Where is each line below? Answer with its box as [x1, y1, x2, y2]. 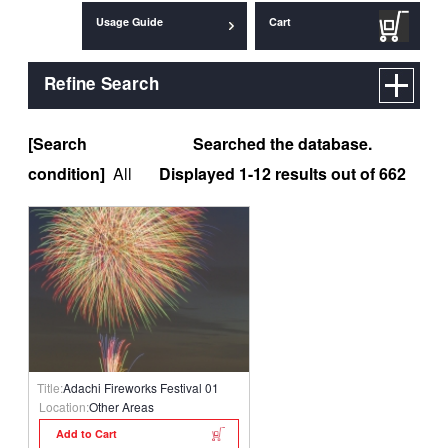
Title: [37, 379, 63, 397]
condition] [28, 161, 105, 185]
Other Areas [89, 397, 154, 415]
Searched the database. [193, 131, 373, 155]
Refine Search [44, 70, 159, 95]
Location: [39, 397, 89, 415]
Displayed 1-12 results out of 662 [159, 161, 407, 185]
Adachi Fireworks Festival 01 [63, 379, 219, 397]
